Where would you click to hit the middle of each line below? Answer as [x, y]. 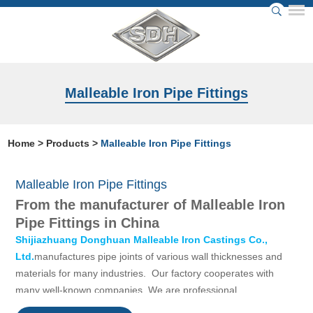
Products [68, 143]
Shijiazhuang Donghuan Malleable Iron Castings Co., [141, 240]
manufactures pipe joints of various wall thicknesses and [158, 256]
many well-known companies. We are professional [126, 290]
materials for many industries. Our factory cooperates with [144, 273]
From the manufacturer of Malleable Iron [150, 205]
